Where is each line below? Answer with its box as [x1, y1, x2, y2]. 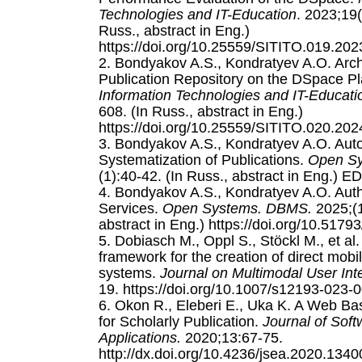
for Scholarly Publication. [99, 313, 263, 330]
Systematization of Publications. [99, 151, 308, 168]
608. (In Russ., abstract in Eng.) [99, 103, 303, 120]
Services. [99, 200, 162, 217]
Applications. [99, 329, 185, 346]
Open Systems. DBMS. [162, 200, 316, 217]
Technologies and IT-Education [99, 6, 297, 23]
